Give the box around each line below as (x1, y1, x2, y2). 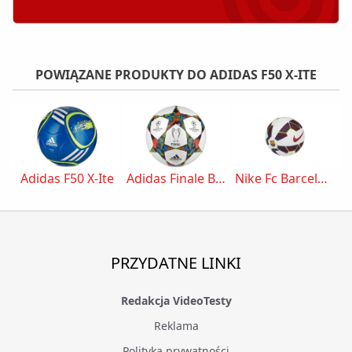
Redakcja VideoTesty (120, 292, 232, 308)
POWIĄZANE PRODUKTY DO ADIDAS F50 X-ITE (35, 65, 317, 83)
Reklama (153, 317, 199, 333)
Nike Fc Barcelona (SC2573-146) (317, 169, 328, 187)
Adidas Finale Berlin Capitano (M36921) (214, 169, 225, 187)
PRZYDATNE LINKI (111, 251, 241, 273)
